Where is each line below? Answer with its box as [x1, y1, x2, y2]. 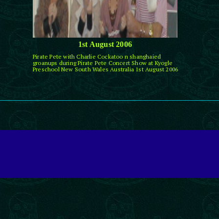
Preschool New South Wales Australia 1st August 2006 [33, 65, 178, 73]
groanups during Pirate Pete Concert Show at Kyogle [33, 59, 173, 66]
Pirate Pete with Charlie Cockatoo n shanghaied [33, 52, 161, 60]
